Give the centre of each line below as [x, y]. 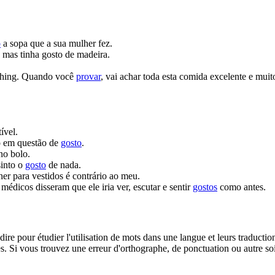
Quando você [49, 76]
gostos [205, 187]
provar [88, 76]
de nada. [64, 165]
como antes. [242, 187]
